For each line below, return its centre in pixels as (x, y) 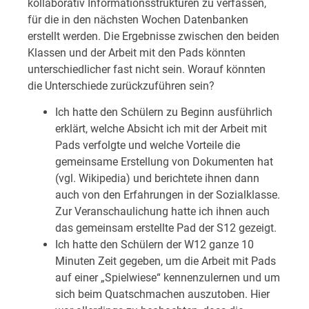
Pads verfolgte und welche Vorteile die (148, 146)
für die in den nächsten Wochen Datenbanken (138, 19)
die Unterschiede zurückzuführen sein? (121, 86)
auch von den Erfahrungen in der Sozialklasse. (168, 195)
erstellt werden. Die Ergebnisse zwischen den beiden (153, 36)
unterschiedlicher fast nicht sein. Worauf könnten (147, 69)
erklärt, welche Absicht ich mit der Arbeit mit (161, 129)
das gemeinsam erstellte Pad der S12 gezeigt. (166, 228)
